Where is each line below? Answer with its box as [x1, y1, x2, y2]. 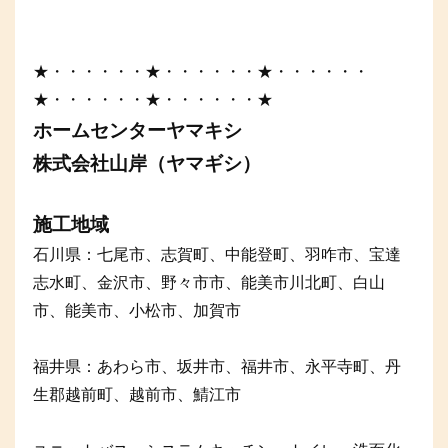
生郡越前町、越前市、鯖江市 [33, 386, 241, 404]
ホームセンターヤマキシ [33, 120, 242, 142]
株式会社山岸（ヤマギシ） [33, 153, 261, 175]
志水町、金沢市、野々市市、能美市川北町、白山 [33, 274, 385, 292]
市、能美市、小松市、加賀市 [33, 302, 241, 320]
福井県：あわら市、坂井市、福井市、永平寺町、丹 [33, 358, 401, 376]
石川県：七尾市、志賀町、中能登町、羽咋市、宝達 [33, 246, 401, 264]
